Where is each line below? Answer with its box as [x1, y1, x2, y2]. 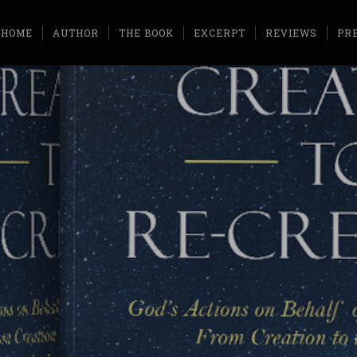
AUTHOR [53, 26, 99, 39]
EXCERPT [194, 26, 245, 39]
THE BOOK [119, 26, 174, 39]
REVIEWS [265, 26, 317, 39]
